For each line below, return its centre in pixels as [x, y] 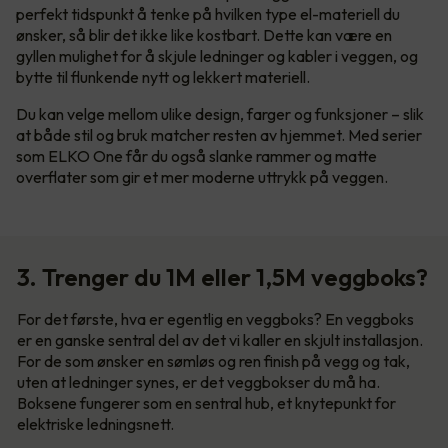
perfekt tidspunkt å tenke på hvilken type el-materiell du [208, 14]
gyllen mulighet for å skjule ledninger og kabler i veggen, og [217, 56]
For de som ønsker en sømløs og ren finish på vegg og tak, [213, 361]
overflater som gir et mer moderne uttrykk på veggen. [202, 177]
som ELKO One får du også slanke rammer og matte [196, 156]
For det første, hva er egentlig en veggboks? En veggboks [215, 319]
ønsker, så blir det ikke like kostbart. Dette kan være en [204, 35]
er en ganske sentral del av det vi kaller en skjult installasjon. [220, 340]
